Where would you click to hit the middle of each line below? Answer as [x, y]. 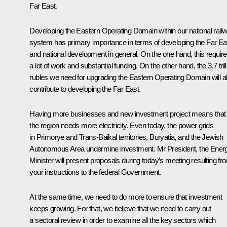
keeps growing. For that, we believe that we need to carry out [120, 208]
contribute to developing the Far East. [85, 89]
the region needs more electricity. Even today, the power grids [122, 125]
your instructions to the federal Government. [95, 172]
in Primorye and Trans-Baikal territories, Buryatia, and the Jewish [126, 137]
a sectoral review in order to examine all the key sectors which [123, 220]
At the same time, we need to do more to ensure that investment [126, 197]
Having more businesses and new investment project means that [128, 113]
